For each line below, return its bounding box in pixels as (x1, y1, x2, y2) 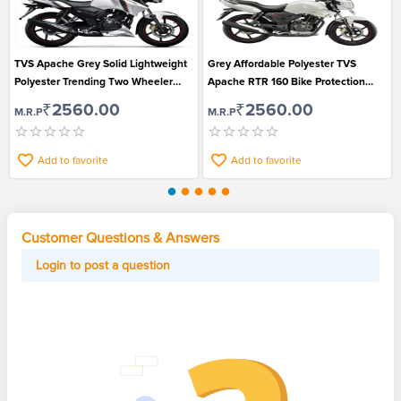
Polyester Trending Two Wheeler (14, 75, 173, 90)
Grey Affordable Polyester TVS (208, 57, 356, 72)
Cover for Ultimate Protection (14, 93, 157, 107)
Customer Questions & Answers (21, 229, 219, 248)
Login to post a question (36, 258, 170, 274)
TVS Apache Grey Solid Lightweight (14, 57, 187, 72)
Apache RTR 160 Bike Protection (208, 75, 365, 90)
